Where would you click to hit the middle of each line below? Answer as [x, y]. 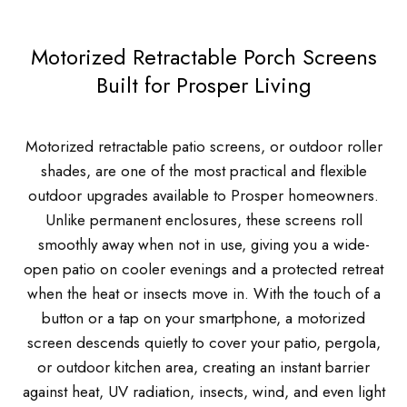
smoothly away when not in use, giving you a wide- [203, 244]
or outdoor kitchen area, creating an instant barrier [203, 367]
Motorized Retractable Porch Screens [203, 57]
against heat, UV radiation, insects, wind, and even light [203, 392]
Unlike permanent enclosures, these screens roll [203, 220]
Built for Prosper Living [203, 85]
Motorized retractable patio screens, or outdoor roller [203, 146]
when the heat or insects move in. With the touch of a [203, 293]
